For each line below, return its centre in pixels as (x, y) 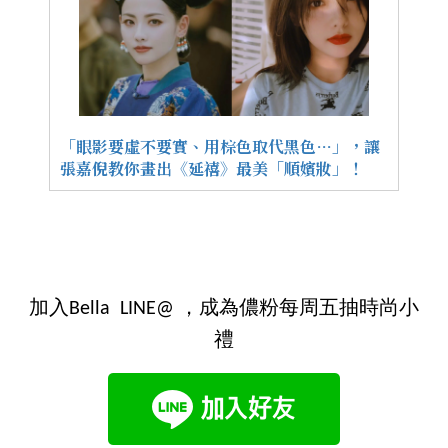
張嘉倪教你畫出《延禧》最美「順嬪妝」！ (212, 169)
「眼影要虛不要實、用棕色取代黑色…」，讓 (220, 147)
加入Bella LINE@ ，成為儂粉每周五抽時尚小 (224, 309)
